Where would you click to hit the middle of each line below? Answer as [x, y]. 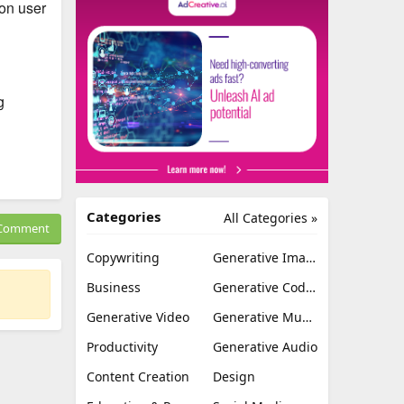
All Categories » [271, 218]
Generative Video [138, 317]
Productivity [122, 347]
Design [234, 377]
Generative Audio [265, 347]
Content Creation [138, 377]
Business [114, 288]
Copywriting [123, 258]
